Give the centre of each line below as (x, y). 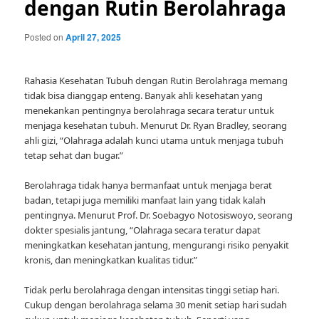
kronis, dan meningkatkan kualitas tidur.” (111, 260)
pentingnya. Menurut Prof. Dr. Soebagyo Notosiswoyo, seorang (159, 215)
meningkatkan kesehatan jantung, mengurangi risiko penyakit (157, 245)
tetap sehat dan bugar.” (74, 156)
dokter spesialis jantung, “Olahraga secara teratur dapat (143, 230)
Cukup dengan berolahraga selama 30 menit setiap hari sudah (156, 305)
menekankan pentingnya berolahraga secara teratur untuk (150, 111)
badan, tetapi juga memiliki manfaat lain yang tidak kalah (145, 200)
